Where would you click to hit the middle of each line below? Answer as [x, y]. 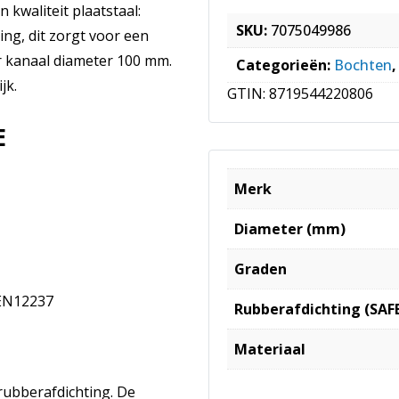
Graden [261, 269]
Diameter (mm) [290, 228]
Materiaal [270, 349]
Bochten [363, 65]
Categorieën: [285, 65]
